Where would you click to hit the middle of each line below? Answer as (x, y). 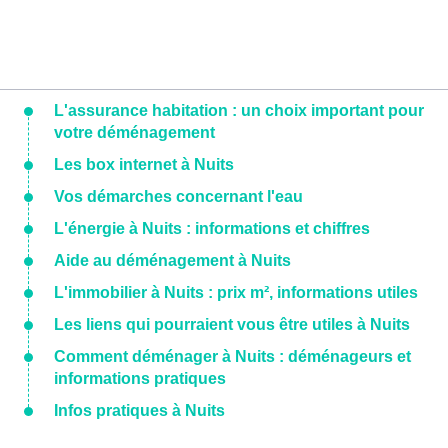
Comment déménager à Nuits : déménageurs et (232, 357)
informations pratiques (140, 379)
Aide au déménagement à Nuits (172, 261)
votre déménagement (134, 133)
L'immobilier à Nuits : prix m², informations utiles (236, 293)
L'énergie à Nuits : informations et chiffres (212, 229)
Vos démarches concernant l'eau (178, 197)
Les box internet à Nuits (144, 165)
